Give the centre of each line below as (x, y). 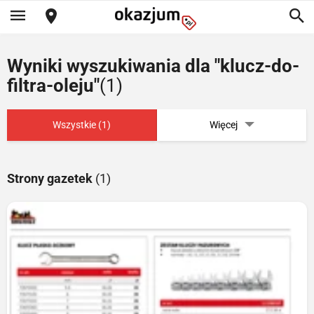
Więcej (223, 125)
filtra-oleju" (53, 86)
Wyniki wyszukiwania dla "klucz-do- (153, 66)
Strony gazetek (51, 178)
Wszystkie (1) (82, 125)
